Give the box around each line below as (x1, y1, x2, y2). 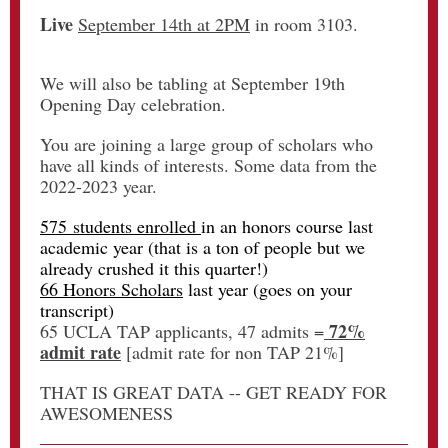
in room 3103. (250, 12, 358, 36)
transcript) (40, 298, 114, 322)
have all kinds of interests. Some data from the (40, 153, 377, 177)
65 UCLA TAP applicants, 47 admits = (40, 319, 324, 343)
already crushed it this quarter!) (40, 256, 268, 280)
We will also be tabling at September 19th (40, 71, 345, 95)
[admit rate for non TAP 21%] (121, 340, 344, 364)
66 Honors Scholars (40, 277, 183, 301)
